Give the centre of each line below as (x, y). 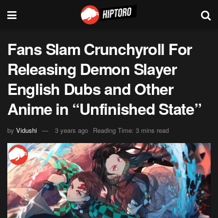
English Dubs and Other (90, 89)
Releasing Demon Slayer (92, 69)
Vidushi (27, 130)
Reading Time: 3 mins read (131, 130)
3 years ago (72, 130)
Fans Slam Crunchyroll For (100, 49)
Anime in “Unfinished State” (104, 109)
